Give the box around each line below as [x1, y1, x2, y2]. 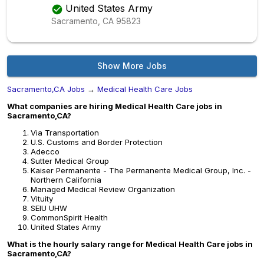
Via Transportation [31, 128, 99, 137]
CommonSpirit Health [31, 213, 108, 222]
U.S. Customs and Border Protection [31, 137, 163, 147]
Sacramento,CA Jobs [7, 84, 85, 94]
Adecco [31, 147, 60, 156]
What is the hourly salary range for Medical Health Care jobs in [7, 239, 253, 249]
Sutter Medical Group [31, 156, 109, 166]
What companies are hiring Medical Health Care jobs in [7, 101, 222, 111]
